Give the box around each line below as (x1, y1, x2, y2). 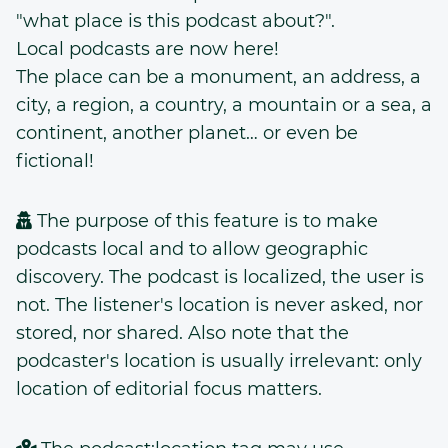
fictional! (16, 150, 94, 172)
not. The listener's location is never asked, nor (16, 294, 423, 316)
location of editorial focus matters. (16, 378, 322, 400)
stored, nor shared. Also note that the (16, 322, 349, 344)
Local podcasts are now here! (16, 38, 279, 60)
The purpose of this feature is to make (32, 210, 378, 232)
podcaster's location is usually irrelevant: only (16, 350, 422, 372)
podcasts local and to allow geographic (16, 238, 368, 260)
